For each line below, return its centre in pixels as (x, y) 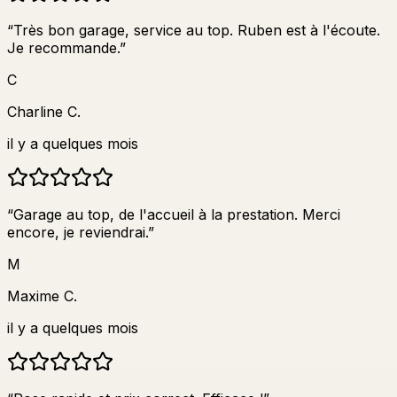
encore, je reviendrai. (78, 232)
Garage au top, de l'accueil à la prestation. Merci (177, 214)
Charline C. (44, 111)
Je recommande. (63, 47)
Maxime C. (42, 296)
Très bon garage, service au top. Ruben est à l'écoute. (197, 30)
